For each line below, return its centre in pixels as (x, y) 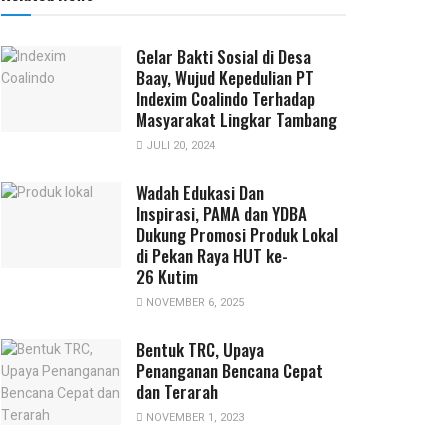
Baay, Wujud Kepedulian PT (225, 77)
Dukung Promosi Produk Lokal (237, 234)
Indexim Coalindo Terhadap (225, 98)
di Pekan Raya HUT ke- (212, 255)
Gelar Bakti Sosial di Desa (223, 56)
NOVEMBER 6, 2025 (193, 302)
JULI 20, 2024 (179, 145)
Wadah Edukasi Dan (200, 192)
